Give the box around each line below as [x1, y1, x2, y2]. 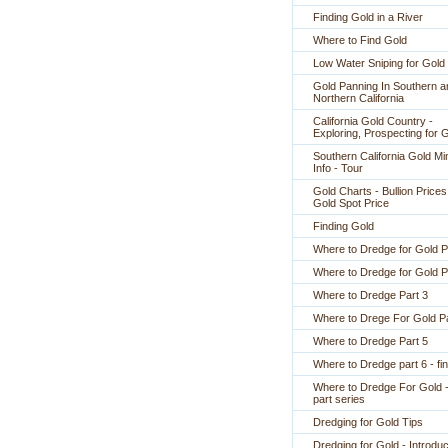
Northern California [313, 92, 404, 104]
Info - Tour [313, 162, 363, 174]
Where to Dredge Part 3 [313, 289, 428, 301]
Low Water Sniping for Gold [313, 57, 445, 69]
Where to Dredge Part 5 [313, 335, 428, 347]
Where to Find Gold [313, 34, 407, 46]
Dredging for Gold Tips [313, 416, 423, 428]
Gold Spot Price [313, 197, 389, 209]
